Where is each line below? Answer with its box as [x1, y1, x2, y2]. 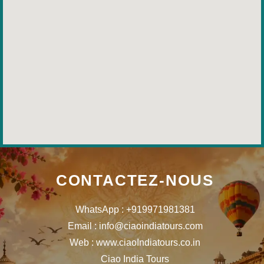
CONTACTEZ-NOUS [55, 171, 214, 189]
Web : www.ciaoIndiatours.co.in [70, 237, 200, 247]
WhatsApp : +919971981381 [75, 204, 195, 214]
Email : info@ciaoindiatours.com [67, 221, 203, 231]
